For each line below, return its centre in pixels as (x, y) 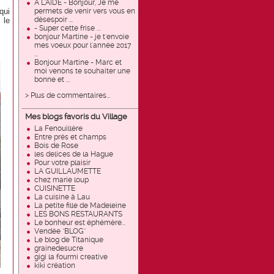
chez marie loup (61, 180)
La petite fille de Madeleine (80, 206)
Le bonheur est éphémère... (80, 223)
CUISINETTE (55, 188)
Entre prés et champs (70, 137)
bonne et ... (52, 80)
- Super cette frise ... (67, 28)
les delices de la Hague (74, 154)
